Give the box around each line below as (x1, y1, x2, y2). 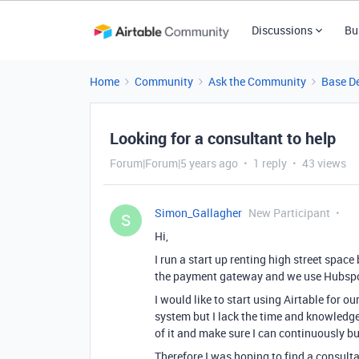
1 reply (253, 155, 287, 171)
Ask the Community (208, 74, 306, 89)
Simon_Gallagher (155, 205, 242, 220)
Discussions (251, 22, 313, 38)
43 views (302, 155, 346, 171)
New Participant (248, 205, 330, 220)
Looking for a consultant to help (110, 127, 336, 149)
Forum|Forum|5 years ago (110, 155, 238, 171)
